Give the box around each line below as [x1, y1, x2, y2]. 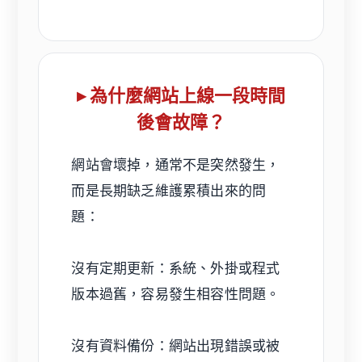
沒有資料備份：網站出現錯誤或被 [71, 337, 280, 354]
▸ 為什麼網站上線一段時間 [77, 84, 285, 106]
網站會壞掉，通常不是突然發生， [71, 156, 280, 173]
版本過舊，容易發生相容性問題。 [71, 285, 280, 302]
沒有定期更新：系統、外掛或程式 [71, 259, 280, 276]
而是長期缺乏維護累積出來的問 [71, 182, 267, 199]
